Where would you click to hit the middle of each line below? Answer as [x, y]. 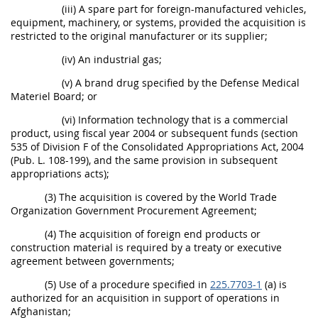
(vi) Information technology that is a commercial [175, 120]
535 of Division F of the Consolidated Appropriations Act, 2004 [157, 147]
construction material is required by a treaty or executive [146, 247]
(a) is [274, 284]
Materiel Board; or [54, 96]
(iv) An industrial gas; [112, 59]
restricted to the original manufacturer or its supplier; [139, 36]
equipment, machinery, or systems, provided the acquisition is [158, 22]
